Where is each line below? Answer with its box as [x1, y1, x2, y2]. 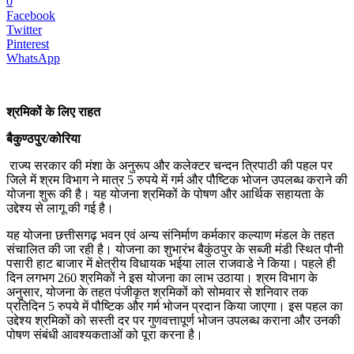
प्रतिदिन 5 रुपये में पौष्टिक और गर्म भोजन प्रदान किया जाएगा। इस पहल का [6, 299, 343, 313]
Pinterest [6, 36, 49, 51]
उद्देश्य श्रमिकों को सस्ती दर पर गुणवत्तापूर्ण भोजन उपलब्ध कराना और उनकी [6, 313, 341, 327]
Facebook [6, 8, 55, 22]
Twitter [6, 22, 42, 36]
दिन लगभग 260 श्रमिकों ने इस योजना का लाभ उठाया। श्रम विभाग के [6, 270, 318, 284]
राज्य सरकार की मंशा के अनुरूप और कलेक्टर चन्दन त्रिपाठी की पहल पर [6, 158, 333, 172]
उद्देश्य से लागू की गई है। [6, 201, 114, 215]
